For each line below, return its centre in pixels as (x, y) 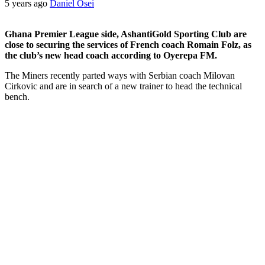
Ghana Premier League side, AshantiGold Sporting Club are (126, 34)
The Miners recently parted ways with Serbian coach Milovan (120, 75)
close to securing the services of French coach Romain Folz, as (128, 44)
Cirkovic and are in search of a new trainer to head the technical (123, 86)
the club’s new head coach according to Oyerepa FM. (111, 55)
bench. (17, 96)
